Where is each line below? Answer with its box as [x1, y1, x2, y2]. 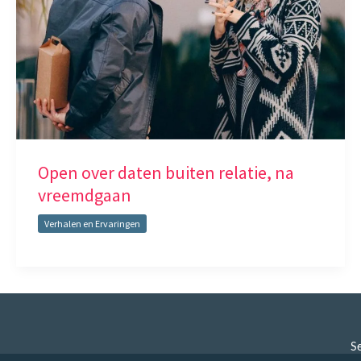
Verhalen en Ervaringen [44, 217, 140, 230]
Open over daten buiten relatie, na [38, 161, 294, 185]
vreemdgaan [38, 184, 131, 207]
